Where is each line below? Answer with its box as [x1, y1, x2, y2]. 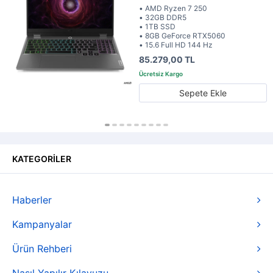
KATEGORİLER [12, 154, 71, 164]
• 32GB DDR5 [139, 13, 186, 22]
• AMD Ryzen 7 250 [139, 4, 207, 13]
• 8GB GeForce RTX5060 [139, 31, 225, 40]
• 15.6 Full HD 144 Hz [139, 40, 213, 49]
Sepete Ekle [179, 88, 227, 98]
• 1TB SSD [139, 22, 175, 31]
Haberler [12, 194, 52, 206]
